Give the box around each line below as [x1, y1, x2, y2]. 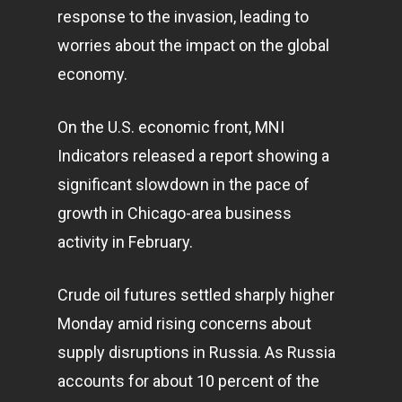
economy [57, 65, 124, 83]
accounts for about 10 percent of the [57, 371, 319, 390]
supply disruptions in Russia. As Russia [57, 343, 336, 362]
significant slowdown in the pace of [57, 175, 310, 194]
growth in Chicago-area [57, 204, 225, 223]
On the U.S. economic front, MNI [57, 118, 284, 136]
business [225, 204, 292, 223]
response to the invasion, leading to [57, 7, 309, 26]
